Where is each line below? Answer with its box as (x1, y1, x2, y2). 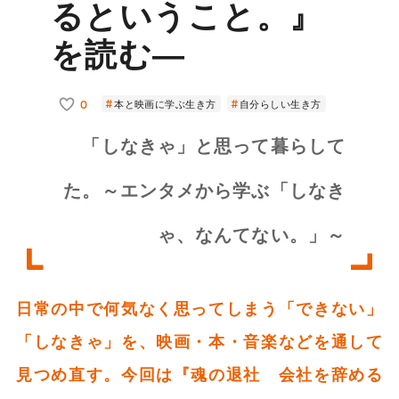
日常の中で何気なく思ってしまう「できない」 (16, 298, 383, 317)
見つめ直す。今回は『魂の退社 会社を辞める (16, 364, 383, 383)
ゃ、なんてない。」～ (157, 224, 346, 245)
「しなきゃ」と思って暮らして (82, 134, 346, 156)
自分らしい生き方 (239, 98, 322, 110)
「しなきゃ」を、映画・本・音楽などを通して (16, 331, 383, 350)
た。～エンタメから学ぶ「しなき (63, 179, 346, 200)
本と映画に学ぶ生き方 (114, 98, 216, 110)
